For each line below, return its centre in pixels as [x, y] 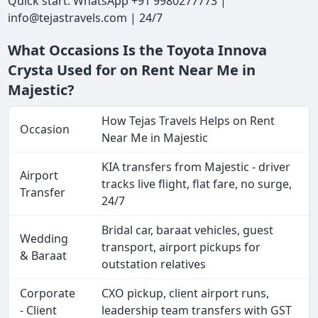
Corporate [48, 294]
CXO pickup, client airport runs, [186, 294]
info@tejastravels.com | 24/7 [87, 18]
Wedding [44, 239]
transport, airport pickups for [181, 247]
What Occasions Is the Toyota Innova [138, 50]
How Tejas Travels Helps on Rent [188, 121]
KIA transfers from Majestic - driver [196, 167]
